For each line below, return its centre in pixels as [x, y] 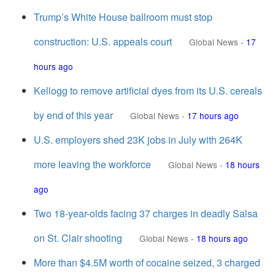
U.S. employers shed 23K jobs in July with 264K [138, 140]
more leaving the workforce [92, 164]
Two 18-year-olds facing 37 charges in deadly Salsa [146, 213]
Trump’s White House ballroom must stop [123, 17]
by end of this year [73, 115]
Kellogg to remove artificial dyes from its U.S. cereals [148, 91]
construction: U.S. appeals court [103, 41]
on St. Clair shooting [78, 238]
